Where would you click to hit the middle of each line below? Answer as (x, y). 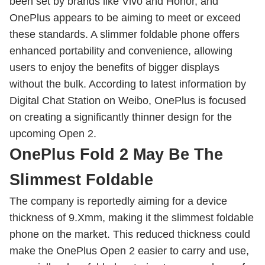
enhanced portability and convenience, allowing (121, 51)
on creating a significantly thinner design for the (121, 117)
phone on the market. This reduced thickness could (130, 234)
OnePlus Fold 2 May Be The (116, 154)
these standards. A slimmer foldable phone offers (125, 34)
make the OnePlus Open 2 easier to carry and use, (129, 251)
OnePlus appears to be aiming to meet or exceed (125, 18)
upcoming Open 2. (53, 134)
